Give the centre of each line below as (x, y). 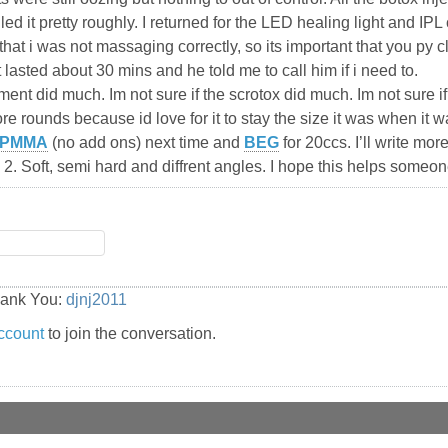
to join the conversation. (130, 334)
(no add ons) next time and (146, 143)
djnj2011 (96, 300)
